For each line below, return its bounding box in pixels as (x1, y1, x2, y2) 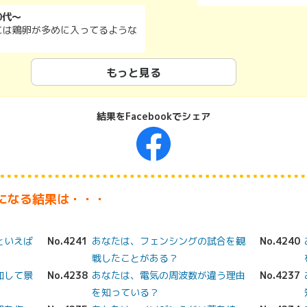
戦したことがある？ (92, 251, 178, 265)
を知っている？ (92, 286, 159, 299)
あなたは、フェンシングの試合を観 (92, 234, 245, 247)
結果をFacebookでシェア (97, 110, 210, 123)
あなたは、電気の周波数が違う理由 (92, 269, 245, 282)
